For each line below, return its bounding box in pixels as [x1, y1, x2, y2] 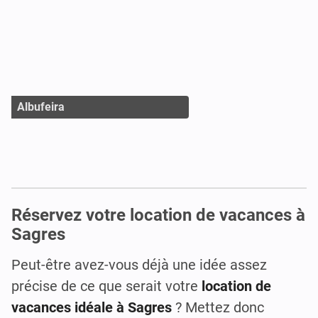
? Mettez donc [172, 299, 264, 317]
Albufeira [17, 99, 65, 114]
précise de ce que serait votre [11, 278, 202, 295]
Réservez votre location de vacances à [11, 205, 305, 226]
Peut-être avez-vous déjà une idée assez [11, 256, 267, 274]
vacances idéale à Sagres [11, 299, 172, 317]
